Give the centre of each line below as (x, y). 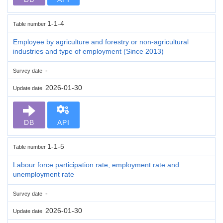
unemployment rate (44, 174)
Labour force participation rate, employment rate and (96, 165)
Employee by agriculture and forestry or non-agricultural (101, 42)
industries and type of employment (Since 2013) (88, 51)
